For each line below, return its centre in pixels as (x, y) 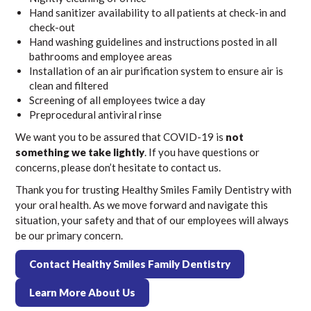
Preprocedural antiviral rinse (96, 115)
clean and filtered (69, 85)
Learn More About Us (83, 292)
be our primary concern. (69, 235)
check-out (52, 27)
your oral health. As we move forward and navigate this (142, 205)
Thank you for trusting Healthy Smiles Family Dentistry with (154, 190)
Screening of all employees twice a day (118, 100)
